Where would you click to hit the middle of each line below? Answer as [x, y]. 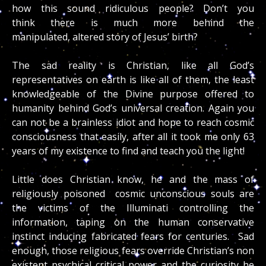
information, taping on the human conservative [133, 222]
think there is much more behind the [133, 22]
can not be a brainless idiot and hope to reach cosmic [133, 122]
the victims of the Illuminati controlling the [133, 208]
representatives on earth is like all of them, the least [133, 79]
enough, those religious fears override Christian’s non [133, 250]
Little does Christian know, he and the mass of [133, 179]
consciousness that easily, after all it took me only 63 [133, 136]
